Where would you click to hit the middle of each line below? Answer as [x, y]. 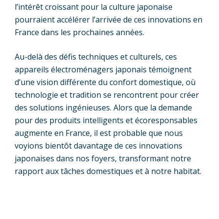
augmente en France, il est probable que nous [99, 133]
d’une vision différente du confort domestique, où [105, 82]
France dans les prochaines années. [79, 33]
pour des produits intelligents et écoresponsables [106, 120]
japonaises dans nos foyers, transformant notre [103, 159]
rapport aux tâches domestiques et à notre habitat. [108, 171]
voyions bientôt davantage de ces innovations [99, 146]
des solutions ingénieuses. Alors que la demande [103, 108]
